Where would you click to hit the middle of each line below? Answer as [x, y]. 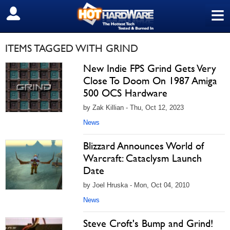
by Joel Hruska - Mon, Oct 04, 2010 [136, 185]
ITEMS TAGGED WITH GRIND [72, 48]
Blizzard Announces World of [143, 146]
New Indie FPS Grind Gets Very [150, 68]
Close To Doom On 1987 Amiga [150, 81]
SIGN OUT [30, 14]
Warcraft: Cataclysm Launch [142, 158]
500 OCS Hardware [125, 93]
